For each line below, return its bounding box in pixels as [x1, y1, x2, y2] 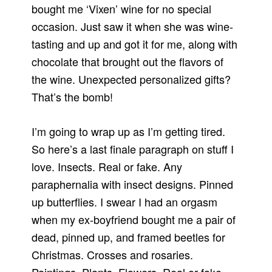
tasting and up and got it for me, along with [32, 36, 238, 52]
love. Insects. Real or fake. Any [32, 158, 183, 175]
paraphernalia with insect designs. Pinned [32, 176, 234, 192]
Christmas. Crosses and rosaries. [32, 246, 194, 263]
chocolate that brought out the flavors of [32, 53, 224, 70]
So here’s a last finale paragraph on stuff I [32, 141, 234, 157]
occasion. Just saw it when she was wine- [32, 18, 234, 35]
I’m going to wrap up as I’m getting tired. [32, 123, 226, 140]
